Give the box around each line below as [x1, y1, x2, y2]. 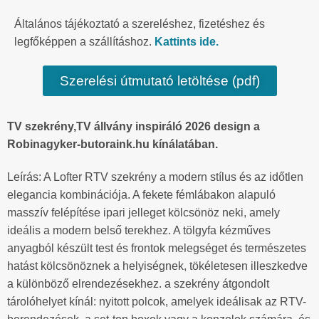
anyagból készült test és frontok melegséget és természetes [7, 241, 306, 254]
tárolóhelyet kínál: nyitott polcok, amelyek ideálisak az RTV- [7, 295, 306, 308]
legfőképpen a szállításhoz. [14, 35, 155, 48]
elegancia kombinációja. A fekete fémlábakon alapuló [7, 188, 276, 201]
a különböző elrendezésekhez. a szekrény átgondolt [7, 277, 269, 290]
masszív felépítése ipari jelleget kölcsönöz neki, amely [7, 206, 280, 219]
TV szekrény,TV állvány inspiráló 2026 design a [7, 120, 260, 132]
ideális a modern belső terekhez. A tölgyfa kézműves [7, 224, 271, 236]
